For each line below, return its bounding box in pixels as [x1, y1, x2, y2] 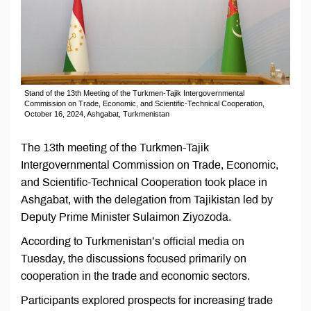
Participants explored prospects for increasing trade [21, 294, 273, 307]
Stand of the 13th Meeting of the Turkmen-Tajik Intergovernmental [24, 89, 244, 98]
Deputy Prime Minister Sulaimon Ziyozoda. [21, 211, 231, 224]
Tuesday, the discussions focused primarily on [21, 253, 246, 265]
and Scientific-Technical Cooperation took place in [21, 176, 267, 189]
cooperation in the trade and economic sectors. [21, 270, 250, 283]
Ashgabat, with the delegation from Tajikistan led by [21, 194, 273, 206]
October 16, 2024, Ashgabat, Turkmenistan [24, 110, 169, 119]
